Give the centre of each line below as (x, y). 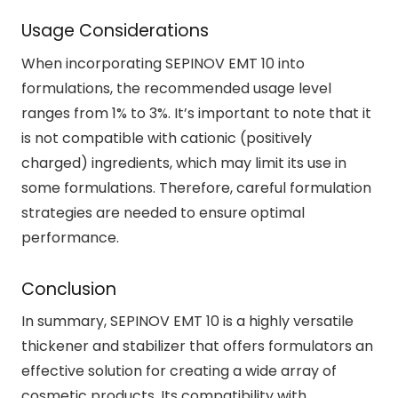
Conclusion (69, 289)
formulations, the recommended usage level (176, 88)
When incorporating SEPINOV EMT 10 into (163, 63)
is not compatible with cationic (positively (167, 138)
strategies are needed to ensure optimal (163, 212)
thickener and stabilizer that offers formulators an (197, 346)
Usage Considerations (115, 31)
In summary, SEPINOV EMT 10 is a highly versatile (187, 322)
